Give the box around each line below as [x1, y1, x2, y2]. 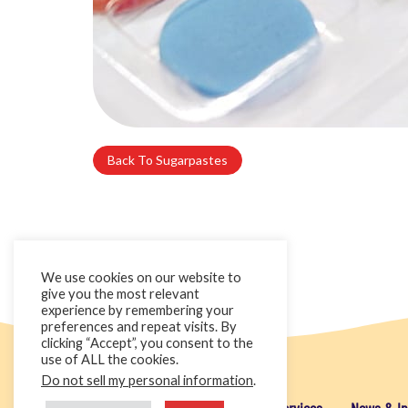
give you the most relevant [41, 286, 199, 301]
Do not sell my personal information [41, 372, 253, 388]
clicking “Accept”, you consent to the [41, 335, 253, 351]
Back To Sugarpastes [107, 152, 228, 168]
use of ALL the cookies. [41, 352, 178, 367]
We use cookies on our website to [41, 270, 241, 285]
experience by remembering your [41, 302, 234, 318]
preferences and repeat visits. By [41, 319, 237, 334]
